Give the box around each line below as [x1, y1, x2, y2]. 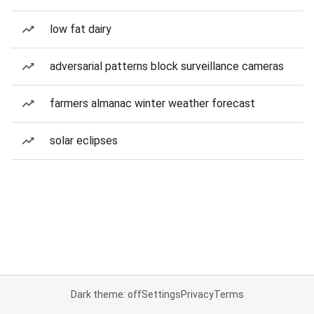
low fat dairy [50, 22, 111, 36]
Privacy [180, 289, 214, 300]
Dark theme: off [70, 289, 142, 300]
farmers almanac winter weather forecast [50, 97, 255, 110]
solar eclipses [50, 134, 118, 147]
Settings [141, 289, 181, 300]
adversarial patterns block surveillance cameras [50, 60, 284, 73]
